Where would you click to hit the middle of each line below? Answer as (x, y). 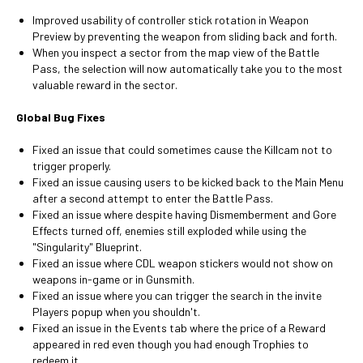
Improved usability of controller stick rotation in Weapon (171, 20)
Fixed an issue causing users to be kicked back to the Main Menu (188, 182)
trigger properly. (72, 166)
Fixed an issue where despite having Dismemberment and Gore (184, 214)
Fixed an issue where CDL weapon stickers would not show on (183, 263)
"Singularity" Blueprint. (87, 247)
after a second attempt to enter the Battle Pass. (153, 198)
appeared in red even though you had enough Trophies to (171, 344)
